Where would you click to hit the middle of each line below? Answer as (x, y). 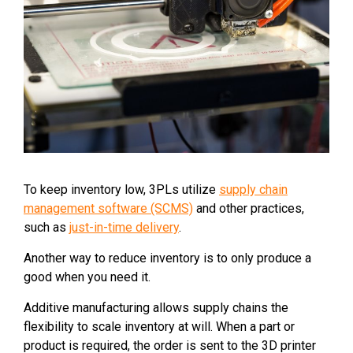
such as (46, 228)
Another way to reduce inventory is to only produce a (167, 258)
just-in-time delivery (124, 228)
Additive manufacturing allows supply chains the (156, 308)
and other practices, (249, 209)
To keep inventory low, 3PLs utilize (121, 190)
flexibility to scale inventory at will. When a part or (159, 327)
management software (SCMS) (108, 209)
